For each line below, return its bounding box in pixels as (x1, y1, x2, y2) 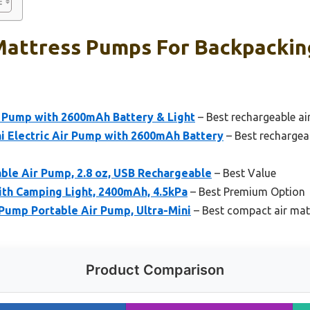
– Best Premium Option (188, 185, 305, 199)
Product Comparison (86, 262, 224, 279)
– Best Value (212, 167, 276, 180)
